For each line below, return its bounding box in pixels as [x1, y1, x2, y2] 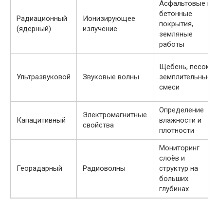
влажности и [159, 115, 201, 125]
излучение [83, 24, 117, 33]
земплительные [159, 72, 211, 81]
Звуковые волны [83, 72, 139, 81]
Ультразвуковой [17, 72, 71, 81]
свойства [83, 120, 114, 129]
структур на [159, 163, 198, 173]
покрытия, [159, 19, 193, 28]
